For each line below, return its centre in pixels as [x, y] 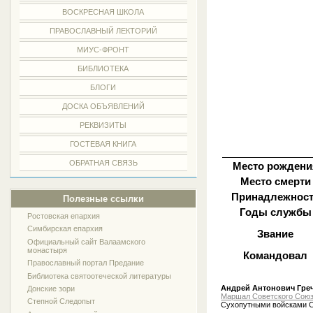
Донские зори [51, 288]
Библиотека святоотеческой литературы [100, 276]
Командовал [276, 255]
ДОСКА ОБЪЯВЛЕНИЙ [103, 106]
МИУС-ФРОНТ [103, 50]
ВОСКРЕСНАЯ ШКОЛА [103, 12]
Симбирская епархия [65, 229]
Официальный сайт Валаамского [87, 241]
